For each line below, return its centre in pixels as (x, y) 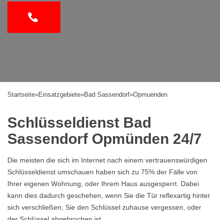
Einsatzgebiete (59, 95)
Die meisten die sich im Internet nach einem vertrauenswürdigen (107, 160)
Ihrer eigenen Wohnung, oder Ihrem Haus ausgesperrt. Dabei (103, 184)
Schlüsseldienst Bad (79, 123)
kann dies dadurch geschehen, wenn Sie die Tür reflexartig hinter (109, 195)
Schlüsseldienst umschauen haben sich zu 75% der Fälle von (102, 172)
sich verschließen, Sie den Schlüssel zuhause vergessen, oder (104, 207)
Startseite (21, 95)
